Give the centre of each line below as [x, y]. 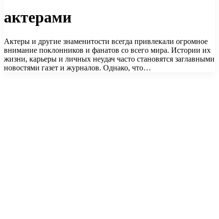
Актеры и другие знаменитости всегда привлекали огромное [106, 41]
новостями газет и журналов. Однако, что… [77, 67]
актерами [38, 17]
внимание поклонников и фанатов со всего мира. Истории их [107, 50]
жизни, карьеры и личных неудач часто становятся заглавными [109, 59]
